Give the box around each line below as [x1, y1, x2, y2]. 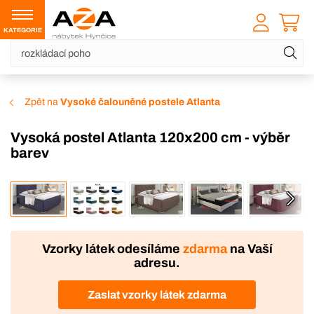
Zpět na [25, 97, 60, 108]
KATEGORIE [3, 27, 42, 34]
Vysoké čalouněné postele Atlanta [60, 97, 220, 108]
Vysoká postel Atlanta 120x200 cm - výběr [11, 130, 20, 146]
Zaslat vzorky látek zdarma [88, 288, 226, 301]
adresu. [134, 256, 180, 271]
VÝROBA [43, 187, 83, 198]
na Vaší [226, 242, 273, 257]
